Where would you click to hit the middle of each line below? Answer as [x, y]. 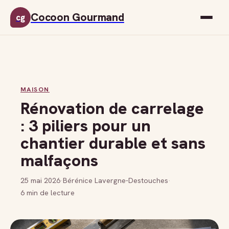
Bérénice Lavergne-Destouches [116, 180]
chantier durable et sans [113, 143]
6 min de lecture [48, 192]
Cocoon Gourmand [77, 17]
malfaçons [59, 161]
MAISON [35, 89]
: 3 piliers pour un [86, 126]
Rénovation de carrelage [112, 108]
